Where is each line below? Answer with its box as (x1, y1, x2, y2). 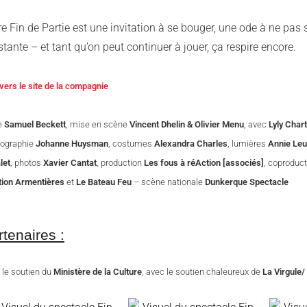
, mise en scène (66, 119, 130, 130)
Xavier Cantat (43, 158, 97, 168)
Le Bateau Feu (76, 177, 132, 187)
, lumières (228, 138, 268, 149)
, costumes (108, 138, 154, 149)
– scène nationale (132, 177, 205, 187)
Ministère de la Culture (53, 267, 142, 277)
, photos (10, 158, 43, 168)
